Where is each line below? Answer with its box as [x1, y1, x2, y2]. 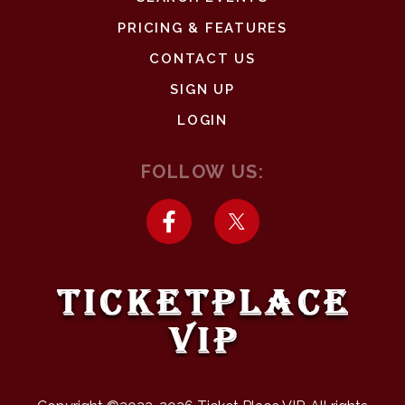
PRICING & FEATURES [118, 20, 287, 36]
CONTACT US [149, 51, 256, 67]
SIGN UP [170, 81, 235, 98]
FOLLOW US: [140, 161, 265, 183]
